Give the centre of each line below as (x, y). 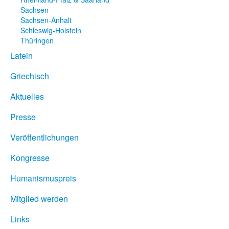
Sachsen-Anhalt (46, 20)
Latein (21, 55)
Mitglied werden (39, 198)
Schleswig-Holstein (51, 30)
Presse (23, 117)
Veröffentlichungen (44, 137)
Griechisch (30, 76)
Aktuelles (27, 96)
